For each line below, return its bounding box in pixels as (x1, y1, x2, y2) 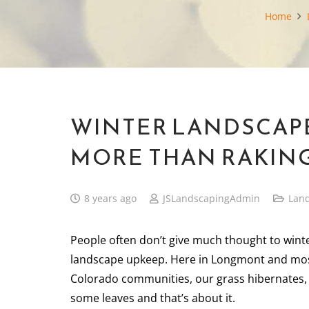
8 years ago (83, 192, 137, 205)
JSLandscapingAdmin (162, 192, 260, 205)
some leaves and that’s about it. (70, 290, 235, 306)
